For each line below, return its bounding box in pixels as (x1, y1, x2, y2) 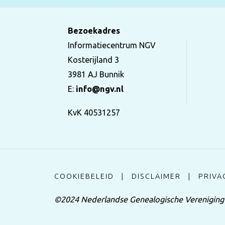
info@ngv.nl (75, 84, 124, 94)
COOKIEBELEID (54, 172, 114, 180)
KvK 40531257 (67, 108, 120, 118)
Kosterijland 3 (67, 55, 119, 65)
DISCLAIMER (131, 172, 181, 180)
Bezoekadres (67, 26, 120, 36)
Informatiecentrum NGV (67, 41, 156, 50)
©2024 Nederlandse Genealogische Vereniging (54, 194, 224, 204)
